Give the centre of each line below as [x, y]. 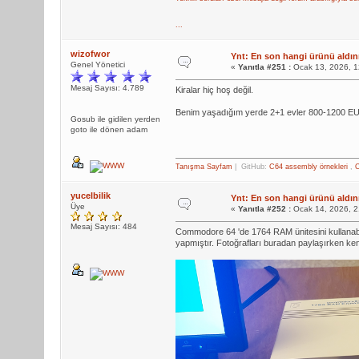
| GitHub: [250, 167]
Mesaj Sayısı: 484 [103, 226]
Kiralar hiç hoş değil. [214, 90]
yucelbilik [90, 196]
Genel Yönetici [97, 65]
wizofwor [90, 54]
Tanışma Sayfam [204, 167]
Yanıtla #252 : [264, 209]
